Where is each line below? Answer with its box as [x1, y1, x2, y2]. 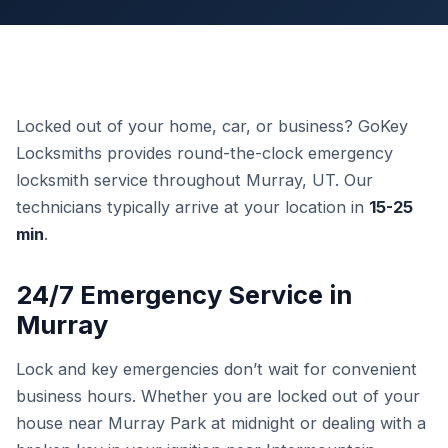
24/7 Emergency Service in [16, 279, 352, 310]
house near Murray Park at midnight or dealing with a [16, 413, 426, 433]
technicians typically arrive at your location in [16, 197, 369, 217]
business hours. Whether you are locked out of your [16, 386, 420, 406]
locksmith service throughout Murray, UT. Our [16, 170, 373, 190]
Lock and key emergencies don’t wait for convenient [16, 359, 417, 379]
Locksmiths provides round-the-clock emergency [16, 143, 393, 163]
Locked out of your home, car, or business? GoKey [16, 116, 408, 136]
